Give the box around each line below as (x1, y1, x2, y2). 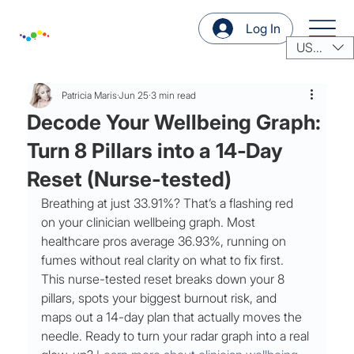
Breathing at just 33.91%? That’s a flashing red (41, 195, 297, 212)
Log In (245, 21, 281, 36)
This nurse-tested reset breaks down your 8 (41, 271, 288, 288)
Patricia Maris (62, 89, 118, 102)
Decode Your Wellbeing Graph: (27, 110, 322, 135)
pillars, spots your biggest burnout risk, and (41, 290, 281, 307)
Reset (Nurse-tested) (27, 167, 232, 192)
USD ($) (296, 39, 341, 55)
